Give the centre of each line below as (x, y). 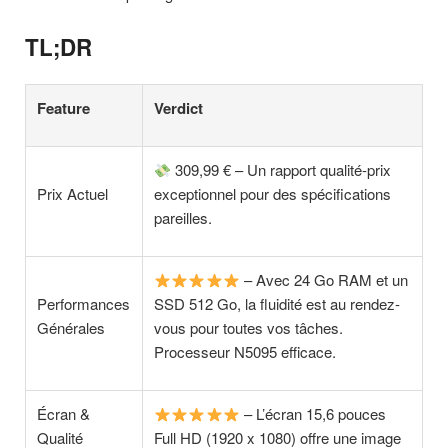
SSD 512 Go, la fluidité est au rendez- (277, 304)
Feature (64, 108)
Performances (84, 304)
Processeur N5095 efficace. (245, 352)
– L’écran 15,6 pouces (312, 414)
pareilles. (183, 218)
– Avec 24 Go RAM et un (323, 280)
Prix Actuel (73, 194)
